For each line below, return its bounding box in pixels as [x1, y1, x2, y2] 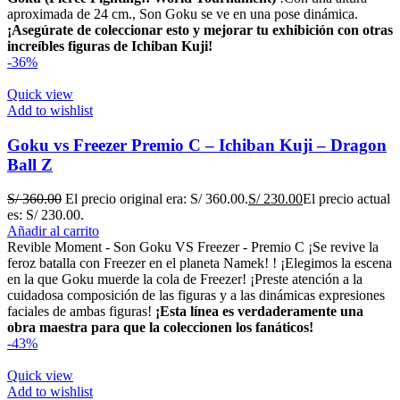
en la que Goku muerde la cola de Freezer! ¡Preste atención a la [7, 271, 362, 287]
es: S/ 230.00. [7, 207, 84, 223]
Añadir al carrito [7, 223, 99, 239]
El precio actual [303, 191, 390, 207]
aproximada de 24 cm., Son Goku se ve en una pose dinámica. [7, 5, 358, 21]
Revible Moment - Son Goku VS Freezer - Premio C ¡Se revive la [7, 239, 379, 255]
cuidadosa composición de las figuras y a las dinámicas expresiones [7, 287, 385, 304]
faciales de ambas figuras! [7, 304, 155, 320]
